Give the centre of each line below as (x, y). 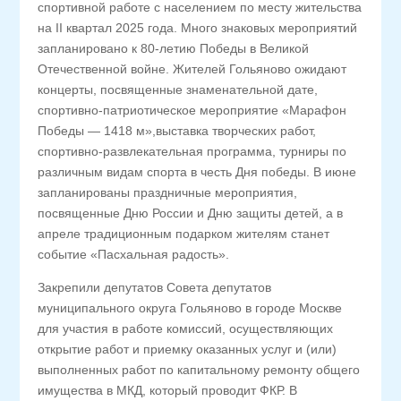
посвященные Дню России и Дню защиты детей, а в (191, 213)
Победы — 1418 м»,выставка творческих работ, (177, 131)
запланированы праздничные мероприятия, (168, 192)
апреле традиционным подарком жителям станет (184, 234)
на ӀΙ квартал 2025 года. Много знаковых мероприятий (198, 28)
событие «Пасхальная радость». (134, 254)
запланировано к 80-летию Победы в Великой (174, 48)
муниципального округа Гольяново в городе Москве (190, 308)
